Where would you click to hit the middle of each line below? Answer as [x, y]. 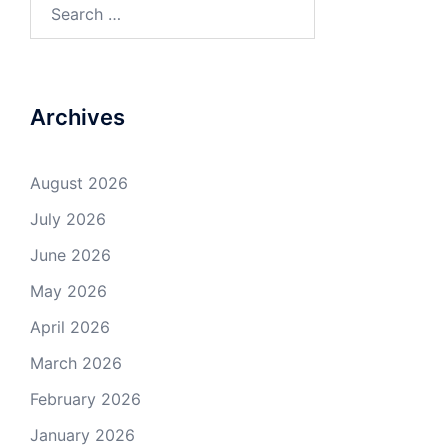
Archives [77, 116]
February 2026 [85, 398]
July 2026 [68, 218]
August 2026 [79, 182]
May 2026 [68, 290]
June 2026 [70, 254]
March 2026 [76, 362]
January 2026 [82, 434]
